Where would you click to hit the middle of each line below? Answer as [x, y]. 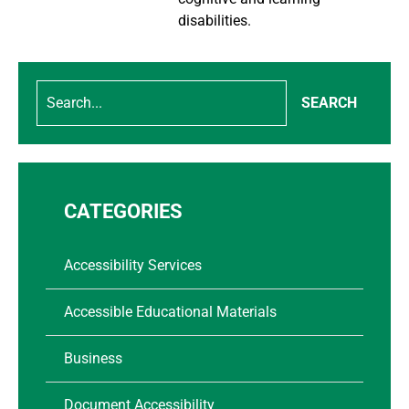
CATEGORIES [123, 211]
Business [93, 358]
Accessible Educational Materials [170, 311]
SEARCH [330, 102]
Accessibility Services [133, 265]
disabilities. [215, 20]
